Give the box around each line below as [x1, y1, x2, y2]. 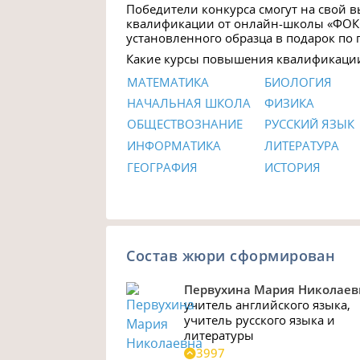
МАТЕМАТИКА [127, 73, 210, 90]
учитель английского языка [184, 297, 348, 313]
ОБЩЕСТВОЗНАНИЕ [127, 115, 243, 132]
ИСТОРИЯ [264, 158, 321, 175]
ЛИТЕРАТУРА [264, 137, 340, 153]
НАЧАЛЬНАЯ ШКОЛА [127, 94, 252, 111]
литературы [184, 327, 255, 344]
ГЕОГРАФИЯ [127, 158, 198, 175]
